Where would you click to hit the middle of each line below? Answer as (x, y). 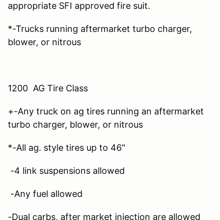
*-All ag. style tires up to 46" (67, 147)
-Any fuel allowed (45, 193)
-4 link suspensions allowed (66, 170)
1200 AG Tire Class (48, 88)
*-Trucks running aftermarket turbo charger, (100, 28)
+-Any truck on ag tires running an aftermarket (106, 111)
